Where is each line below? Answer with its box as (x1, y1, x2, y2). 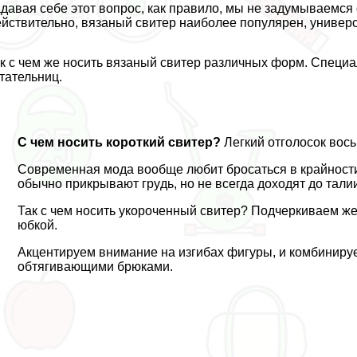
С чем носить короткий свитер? (18, 135, 222, 149)
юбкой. (18, 218, 58, 232)
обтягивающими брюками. (18, 259, 174, 273)
